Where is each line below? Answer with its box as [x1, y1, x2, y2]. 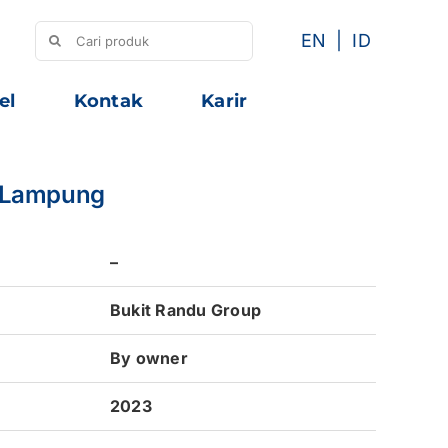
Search [34, 22, 88, 43]
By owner [110, 348, 188, 368]
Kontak [73, 90, 144, 112]
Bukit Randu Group [110, 300, 262, 320]
